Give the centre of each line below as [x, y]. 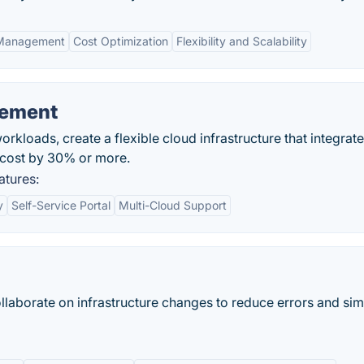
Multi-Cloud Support [173, 205]
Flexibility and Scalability [242, 41]
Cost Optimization [121, 41]
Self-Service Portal [61, 205]
